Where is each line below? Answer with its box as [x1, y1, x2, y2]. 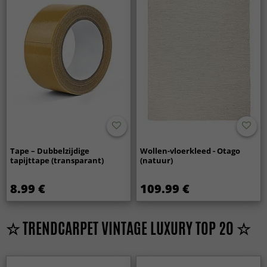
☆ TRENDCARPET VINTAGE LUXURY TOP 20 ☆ [6, 216, 250, 240]
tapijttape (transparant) [10, 154, 104, 166]
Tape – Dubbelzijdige [10, 145, 90, 156]
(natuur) [140, 154, 173, 166]
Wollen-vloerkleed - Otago [140, 145, 241, 156]
